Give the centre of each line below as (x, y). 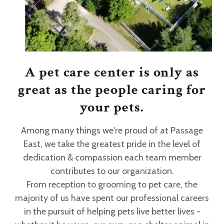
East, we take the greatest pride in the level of (112, 144)
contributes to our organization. (112, 171)
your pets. (112, 107)
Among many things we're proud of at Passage (112, 131)
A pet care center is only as (112, 72)
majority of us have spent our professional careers (112, 198)
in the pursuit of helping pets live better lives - (112, 212)
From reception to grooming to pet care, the (112, 185)
